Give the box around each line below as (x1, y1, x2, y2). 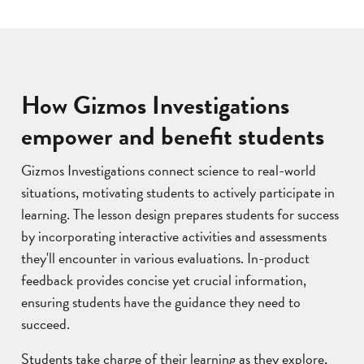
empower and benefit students (21, 117, 324, 155)
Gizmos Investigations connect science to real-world (21, 159, 316, 182)
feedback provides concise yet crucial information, (21, 269, 306, 292)
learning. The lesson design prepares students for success (21, 203, 339, 226)
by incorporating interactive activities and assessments (21, 225, 327, 248)
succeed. (21, 313, 70, 336)
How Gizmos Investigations (21, 86, 289, 124)
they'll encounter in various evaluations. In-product (21, 247, 310, 270)
